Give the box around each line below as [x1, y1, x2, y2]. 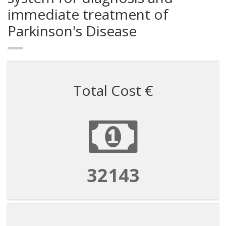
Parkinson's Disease [8, 21, 137, 40]
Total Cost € [73, 81, 153, 100]
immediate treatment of [8, 5, 168, 24]
